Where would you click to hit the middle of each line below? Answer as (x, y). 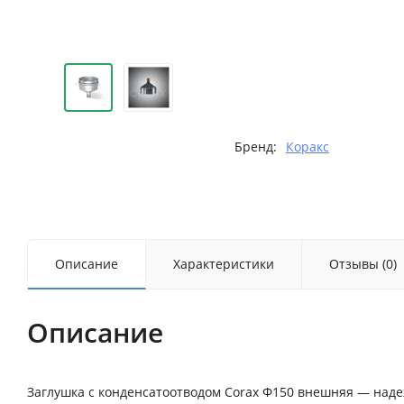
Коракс (307, 147)
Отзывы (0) (363, 264)
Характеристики (224, 264)
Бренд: (255, 147)
